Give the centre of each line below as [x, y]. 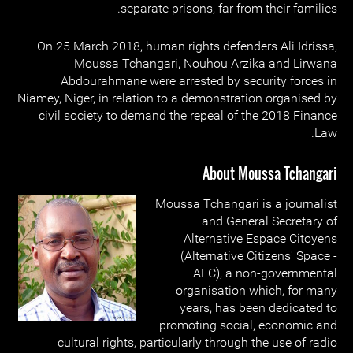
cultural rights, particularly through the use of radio [197, 342]
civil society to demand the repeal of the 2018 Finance [188, 115]
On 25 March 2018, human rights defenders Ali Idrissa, [187, 46]
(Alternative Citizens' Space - [259, 256]
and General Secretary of [269, 221]
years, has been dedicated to [258, 308]
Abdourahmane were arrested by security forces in [199, 81]
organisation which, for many [256, 290]
